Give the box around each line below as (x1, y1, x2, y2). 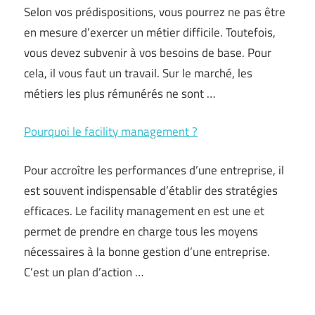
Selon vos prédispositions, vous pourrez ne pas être (24, 2, 285, 21)
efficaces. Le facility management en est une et (24, 201, 264, 220)
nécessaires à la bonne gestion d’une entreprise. (24, 242, 270, 261)
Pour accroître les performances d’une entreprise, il (24, 160, 284, 179)
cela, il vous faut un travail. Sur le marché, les (24, 63, 252, 82)
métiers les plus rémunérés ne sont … (24, 84, 215, 103)
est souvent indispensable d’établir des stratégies (24, 181, 278, 200)
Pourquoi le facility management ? (24, 122, 198, 141)
